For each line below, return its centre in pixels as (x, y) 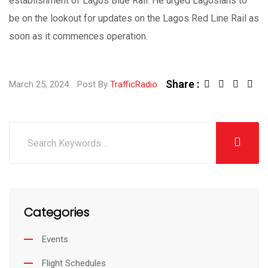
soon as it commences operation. (78, 36)
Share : (182, 84)
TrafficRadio (134, 84)
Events (55, 239)
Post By (94, 84)
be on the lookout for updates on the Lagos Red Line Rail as (134, 18)
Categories (57, 212)
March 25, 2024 (40, 84)
